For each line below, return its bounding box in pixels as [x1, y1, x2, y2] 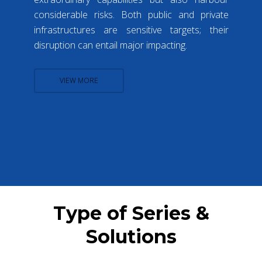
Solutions [85, 225, 177, 248]
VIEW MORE [59, 75, 98, 85]
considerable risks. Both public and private [33, 8, 229, 21]
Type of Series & [53, 201, 209, 225]
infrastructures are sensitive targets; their [33, 23, 229, 36]
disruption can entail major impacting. [33, 38, 187, 51]
